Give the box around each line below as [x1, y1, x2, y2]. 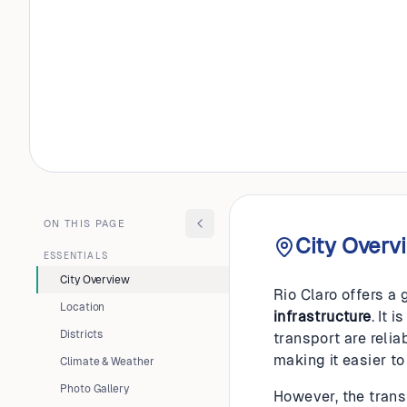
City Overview [60, 273, 130, 286]
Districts [60, 328, 104, 341]
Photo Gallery [60, 382, 129, 395]
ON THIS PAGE [44, 218, 125, 229]
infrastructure [273, 308, 372, 325]
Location [60, 301, 105, 313]
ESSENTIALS [44, 251, 108, 261]
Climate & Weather [60, 355, 154, 368]
